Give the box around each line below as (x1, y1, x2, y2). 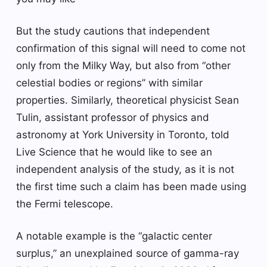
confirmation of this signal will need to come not (16, 42, 246, 54)
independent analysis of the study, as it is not (16, 163, 234, 175)
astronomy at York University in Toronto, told (16, 128, 229, 141)
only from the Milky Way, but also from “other (16, 59, 231, 72)
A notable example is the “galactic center (16, 229, 212, 242)
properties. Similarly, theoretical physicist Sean (16, 94, 239, 106)
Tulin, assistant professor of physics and (16, 111, 209, 123)
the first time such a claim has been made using (16, 180, 246, 193)
